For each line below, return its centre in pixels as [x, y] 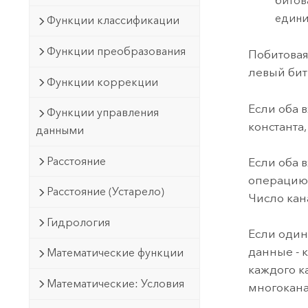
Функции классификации [113, 21]
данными [59, 131]
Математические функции [115, 253]
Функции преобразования [116, 51]
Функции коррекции [102, 82]
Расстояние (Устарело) [105, 192]
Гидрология [78, 222]
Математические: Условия [115, 283]
